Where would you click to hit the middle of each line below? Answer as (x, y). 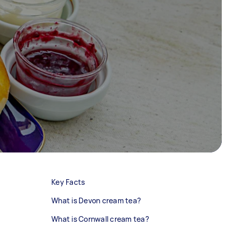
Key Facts (68, 182)
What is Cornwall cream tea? (100, 219)
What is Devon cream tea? (96, 200)
